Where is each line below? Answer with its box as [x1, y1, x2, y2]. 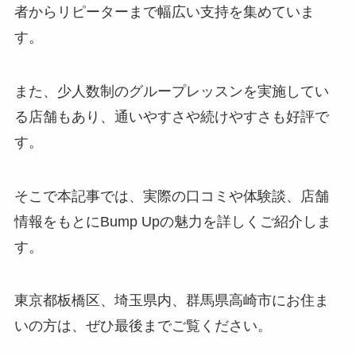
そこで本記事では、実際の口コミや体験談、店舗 [14, 188, 329, 204]
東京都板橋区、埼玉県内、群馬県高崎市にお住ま [14, 292, 329, 309]
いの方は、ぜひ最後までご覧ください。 [14, 318, 272, 335]
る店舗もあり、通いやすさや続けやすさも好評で [14, 108, 329, 125]
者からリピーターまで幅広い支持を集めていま [14, 3, 315, 20]
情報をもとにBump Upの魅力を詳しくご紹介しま [14, 213, 331, 230]
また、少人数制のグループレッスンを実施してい [14, 83, 329, 99]
